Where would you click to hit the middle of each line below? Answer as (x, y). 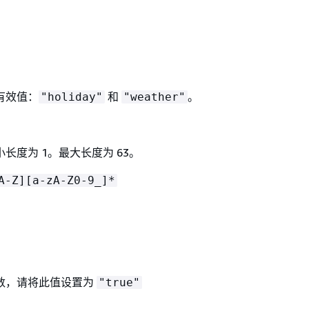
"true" (119, 282)
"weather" (154, 97)
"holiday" (71, 97)
